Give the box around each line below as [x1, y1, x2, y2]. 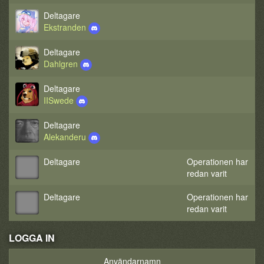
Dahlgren [44, 58, 80, 70]
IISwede [44, 94, 76, 106]
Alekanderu [44, 131, 88, 143]
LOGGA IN [9, 231, 55, 245]
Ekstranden [44, 21, 88, 33]
